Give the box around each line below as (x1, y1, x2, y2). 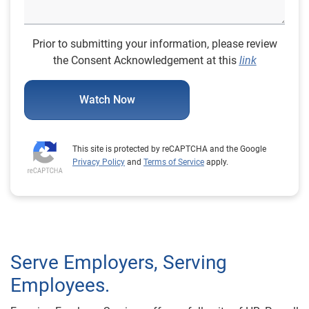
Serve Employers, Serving (10, 251, 227, 275)
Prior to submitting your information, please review (32, 37, 277, 51)
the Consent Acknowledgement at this (52, 54, 239, 68)
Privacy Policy (72, 157, 125, 168)
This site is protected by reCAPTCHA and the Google (72, 144, 266, 154)
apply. (204, 157, 228, 168)
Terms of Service (143, 157, 204, 168)
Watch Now (79, 93, 135, 107)
